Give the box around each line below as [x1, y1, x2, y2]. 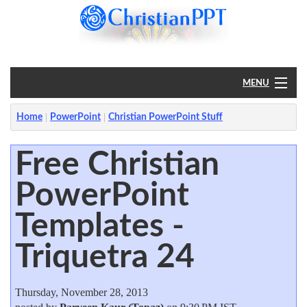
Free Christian [14, 147, 219, 181]
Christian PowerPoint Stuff [108, 112, 223, 122]
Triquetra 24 [14, 240, 195, 273]
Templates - [14, 209, 184, 243]
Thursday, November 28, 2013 [14, 286, 148, 298]
